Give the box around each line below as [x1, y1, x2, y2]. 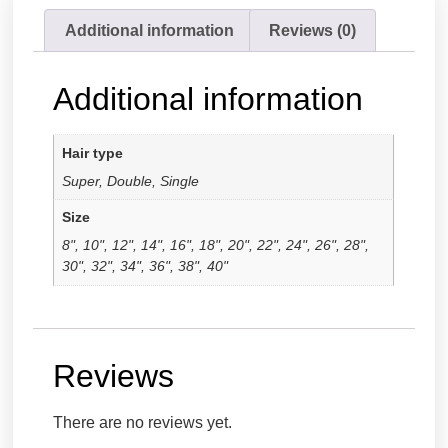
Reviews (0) [269, 21, 356, 39]
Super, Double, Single [61, 172, 199, 189]
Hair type [61, 144, 123, 161]
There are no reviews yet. [53, 413, 233, 431]
